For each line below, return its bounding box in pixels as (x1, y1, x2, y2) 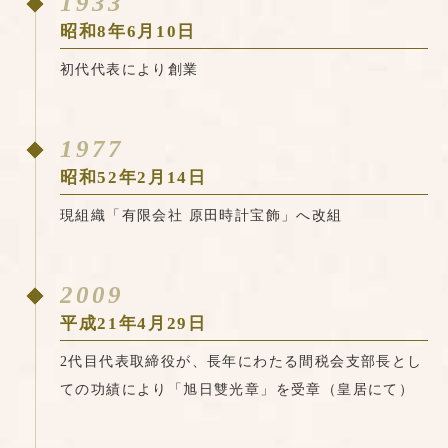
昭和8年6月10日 (60, 22, 197, 42)
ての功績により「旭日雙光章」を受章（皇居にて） (60, 382, 415, 398)
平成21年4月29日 (60, 314, 207, 334)
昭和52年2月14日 (60, 168, 207, 188)
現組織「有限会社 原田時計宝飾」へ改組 (60, 208, 343, 224)
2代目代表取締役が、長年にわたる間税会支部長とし (60, 354, 423, 370)
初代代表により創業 (60, 62, 199, 78)
